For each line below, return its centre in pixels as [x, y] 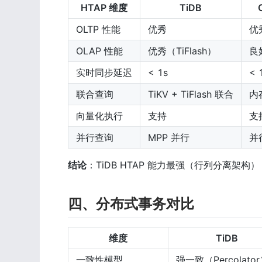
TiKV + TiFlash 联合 [191, 94]
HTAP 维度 [104, 7]
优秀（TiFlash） [182, 51]
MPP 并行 [169, 137]
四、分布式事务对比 [131, 204]
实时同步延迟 [104, 72]
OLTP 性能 [98, 29]
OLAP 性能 [99, 51]
